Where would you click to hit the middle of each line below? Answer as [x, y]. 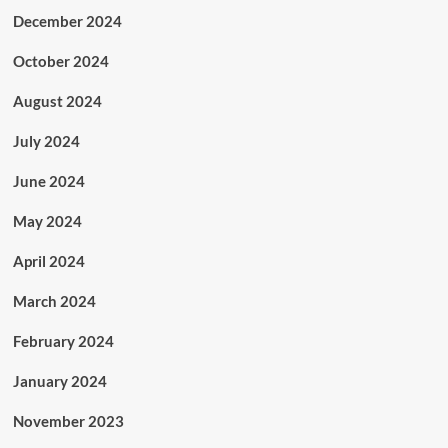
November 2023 [68, 421]
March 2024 [54, 301]
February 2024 [63, 341]
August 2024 [57, 101]
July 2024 [46, 141]
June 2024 [48, 181]
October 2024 [60, 61]
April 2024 [48, 261]
